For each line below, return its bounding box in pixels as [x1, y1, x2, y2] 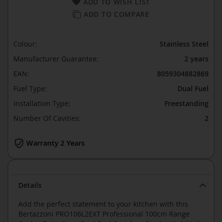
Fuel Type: [13, 84, 47, 93]
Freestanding [165, 99, 209, 108]
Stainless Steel [160, 39, 209, 49]
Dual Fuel [177, 84, 209, 93]
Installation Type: [13, 99, 70, 108]
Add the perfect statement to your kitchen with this [18, 199, 188, 209]
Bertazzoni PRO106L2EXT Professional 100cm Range [18, 209, 190, 219]
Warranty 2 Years [26, 138, 85, 148]
